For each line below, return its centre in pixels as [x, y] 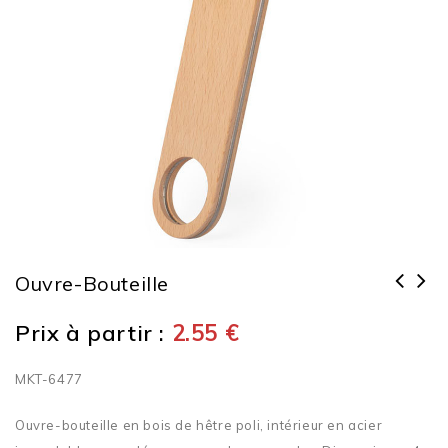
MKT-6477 [49, 379]
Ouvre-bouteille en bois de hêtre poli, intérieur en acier [199, 425]
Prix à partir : [90, 333]
